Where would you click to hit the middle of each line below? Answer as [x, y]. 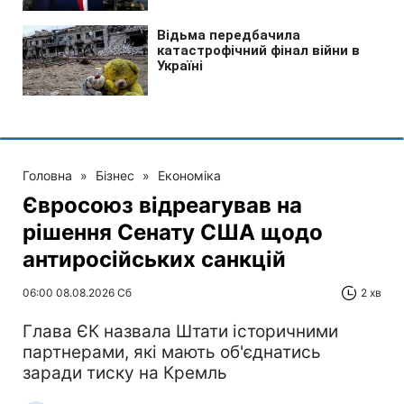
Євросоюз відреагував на [162, 205]
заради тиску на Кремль [125, 372]
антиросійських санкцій [154, 259]
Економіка [189, 175]
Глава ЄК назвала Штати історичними [180, 331]
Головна [47, 175]
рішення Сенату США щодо [173, 232]
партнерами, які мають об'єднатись [172, 352]
